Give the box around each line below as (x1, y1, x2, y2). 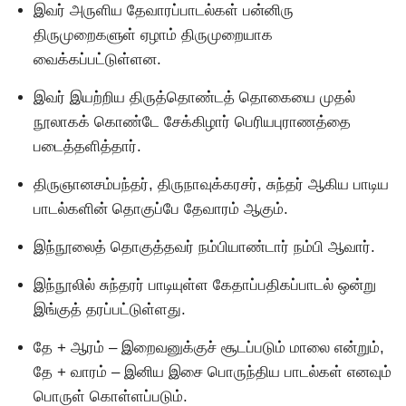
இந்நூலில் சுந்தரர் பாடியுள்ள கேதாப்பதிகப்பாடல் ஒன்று (34, 275, 376, 294)
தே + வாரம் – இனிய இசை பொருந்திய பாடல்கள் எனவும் (34, 362, 391, 381)
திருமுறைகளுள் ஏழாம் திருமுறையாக (34, 25, 273, 43)
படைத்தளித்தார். (34, 137, 141, 155)
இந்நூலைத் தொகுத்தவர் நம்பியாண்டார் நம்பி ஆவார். (34, 237, 375, 256)
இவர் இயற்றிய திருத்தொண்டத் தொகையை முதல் (34, 88, 355, 106)
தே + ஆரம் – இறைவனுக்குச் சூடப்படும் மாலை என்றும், (34, 338, 384, 356)
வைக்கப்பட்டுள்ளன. (34, 50, 161, 68)
